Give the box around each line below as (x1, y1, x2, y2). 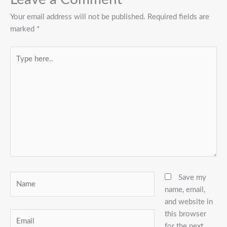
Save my (178, 174, 206, 182)
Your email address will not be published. (10, 13, 145, 21)
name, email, (164, 186, 205, 194)
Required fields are (147, 13, 209, 21)
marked (10, 25, 36, 33)
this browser (164, 210, 206, 218)
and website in (164, 198, 213, 206)
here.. (10, 60, 28, 68)
